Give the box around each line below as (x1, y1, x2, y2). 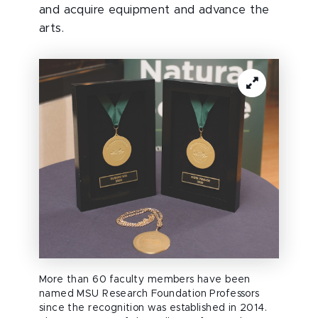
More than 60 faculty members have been (39, 275, 251, 285)
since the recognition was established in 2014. (39, 303, 268, 314)
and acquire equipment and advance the (39, 4, 270, 16)
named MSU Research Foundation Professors (39, 289, 260, 300)
